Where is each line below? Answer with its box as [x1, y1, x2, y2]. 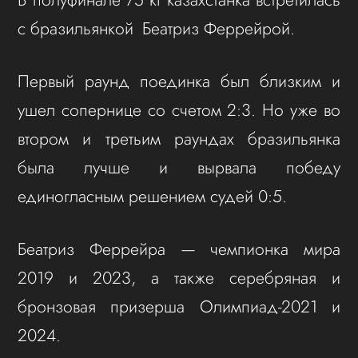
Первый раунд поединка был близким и [18, 69, 340, 94]
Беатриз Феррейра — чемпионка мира [18, 237, 340, 262]
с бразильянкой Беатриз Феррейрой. [18, 16, 304, 42]
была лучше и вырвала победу [18, 155, 340, 181]
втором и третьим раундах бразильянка [18, 126, 340, 152]
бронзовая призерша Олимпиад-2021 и [18, 294, 340, 320]
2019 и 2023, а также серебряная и [18, 265, 340, 291]
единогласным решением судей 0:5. [18, 184, 296, 209]
